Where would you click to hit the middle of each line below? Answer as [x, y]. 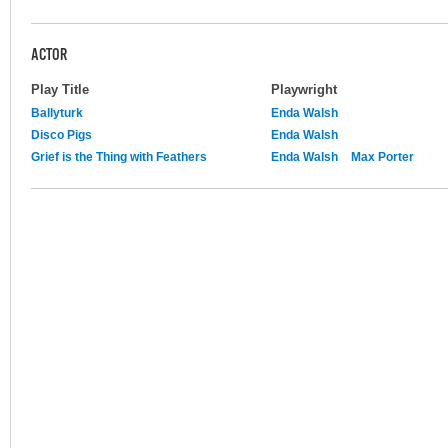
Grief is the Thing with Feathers [119, 156]
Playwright [304, 89]
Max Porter [382, 156]
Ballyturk [57, 112]
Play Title [60, 89]
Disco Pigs [61, 134]
